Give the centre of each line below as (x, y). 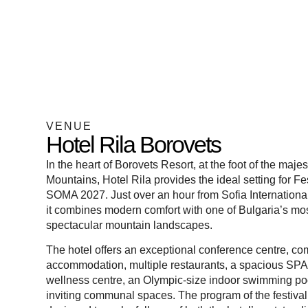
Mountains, (75, 179)
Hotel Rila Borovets (134, 144)
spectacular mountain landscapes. (130, 225)
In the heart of (81, 164)
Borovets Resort (154, 164)
